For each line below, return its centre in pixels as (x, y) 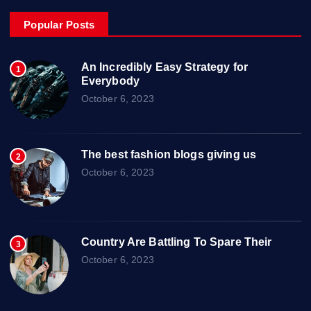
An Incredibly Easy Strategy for (165, 67)
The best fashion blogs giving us (169, 154)
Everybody (110, 81)
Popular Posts (59, 25)
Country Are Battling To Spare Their (176, 242)
